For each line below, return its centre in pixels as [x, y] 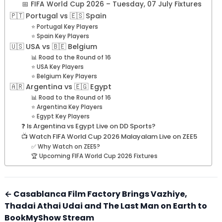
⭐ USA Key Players [58, 67]
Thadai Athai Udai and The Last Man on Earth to [106, 206]
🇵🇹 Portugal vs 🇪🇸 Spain [58, 16]
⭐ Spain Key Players [60, 36]
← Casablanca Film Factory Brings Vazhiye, [96, 194]
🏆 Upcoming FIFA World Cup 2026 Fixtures [95, 156]
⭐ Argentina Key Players [67, 107]
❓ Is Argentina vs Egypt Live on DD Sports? [88, 126]
